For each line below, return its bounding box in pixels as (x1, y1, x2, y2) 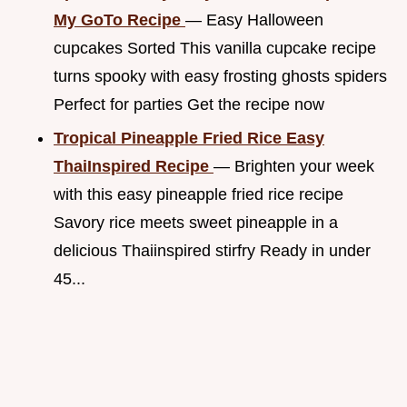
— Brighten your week (213, 156, 374, 175)
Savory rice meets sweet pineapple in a (54, 213, 338, 232)
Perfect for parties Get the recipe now (54, 94, 324, 114)
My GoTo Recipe (54, 10, 185, 29)
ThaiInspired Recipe (54, 156, 213, 175)
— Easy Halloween (185, 10, 323, 29)
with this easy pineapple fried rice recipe (54, 184, 343, 203)
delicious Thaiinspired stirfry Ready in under (54, 241, 371, 260)
